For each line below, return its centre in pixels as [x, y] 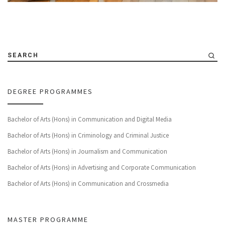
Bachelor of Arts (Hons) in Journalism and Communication [87, 152]
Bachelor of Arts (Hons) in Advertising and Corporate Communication [102, 168]
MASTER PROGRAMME [48, 219]
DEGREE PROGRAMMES [50, 91]
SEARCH [23, 55]
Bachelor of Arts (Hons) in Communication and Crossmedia [88, 184]
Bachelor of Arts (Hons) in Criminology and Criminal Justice [88, 136]
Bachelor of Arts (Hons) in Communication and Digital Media [90, 120]
